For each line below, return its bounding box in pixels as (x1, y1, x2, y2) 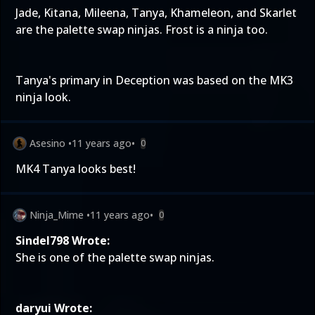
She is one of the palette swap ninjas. (15, 250, 214, 265)
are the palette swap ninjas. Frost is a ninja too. (15, 22, 268, 37)
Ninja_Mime (30, 208, 84, 221)
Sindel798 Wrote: (15, 233, 110, 248)
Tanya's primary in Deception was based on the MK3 (15, 72, 293, 88)
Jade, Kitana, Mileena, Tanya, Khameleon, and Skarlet (15, 5, 297, 20)
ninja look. (15, 89, 71, 105)
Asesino (30, 136, 65, 150)
